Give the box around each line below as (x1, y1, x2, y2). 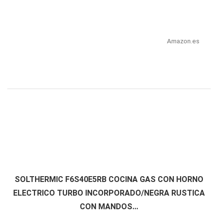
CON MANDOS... (80, 202, 138, 212)
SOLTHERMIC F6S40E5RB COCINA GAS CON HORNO (15, 175, 203, 184)
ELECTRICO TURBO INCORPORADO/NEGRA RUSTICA (13, 188, 205, 198)
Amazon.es (166, 37, 200, 45)
